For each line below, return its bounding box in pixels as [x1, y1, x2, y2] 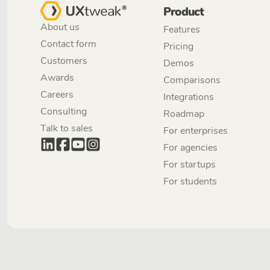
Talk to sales [40, 121, 93, 135]
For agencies [163, 141, 218, 155]
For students [163, 175, 218, 189]
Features [163, 23, 201, 37]
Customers [40, 54, 87, 67]
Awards [40, 71, 74, 84]
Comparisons [163, 74, 221, 87]
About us [40, 20, 80, 34]
